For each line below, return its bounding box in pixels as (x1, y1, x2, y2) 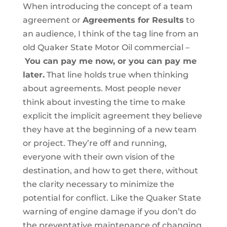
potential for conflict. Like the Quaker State (22, 193, 201, 203)
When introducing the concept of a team (22, 2, 193, 11)
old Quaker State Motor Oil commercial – (22, 43, 190, 52)
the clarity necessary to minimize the (22, 179, 174, 189)
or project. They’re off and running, (22, 138, 167, 148)
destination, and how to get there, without (22, 166, 198, 175)
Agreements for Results (82, 15, 184, 25)
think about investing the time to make (22, 97, 185, 107)
